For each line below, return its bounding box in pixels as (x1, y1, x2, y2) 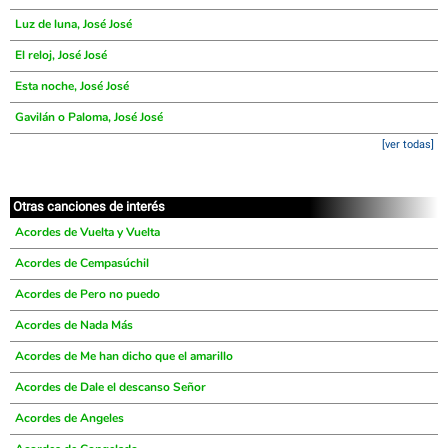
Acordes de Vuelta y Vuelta (15, 224, 160, 240)
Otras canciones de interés (13, 199, 165, 214)
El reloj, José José (15, 47, 107, 63)
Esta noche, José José (15, 78, 129, 94)
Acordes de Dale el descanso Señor (15, 379, 206, 395)
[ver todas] (382, 138, 434, 151)
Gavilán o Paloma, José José (15, 109, 163, 125)
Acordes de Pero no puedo (15, 286, 160, 302)
